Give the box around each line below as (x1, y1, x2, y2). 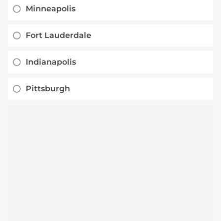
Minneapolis (26, 4, 75, 14)
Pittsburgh (26, 84, 70, 94)
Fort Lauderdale (26, 31, 91, 40)
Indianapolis (26, 57, 76, 67)
